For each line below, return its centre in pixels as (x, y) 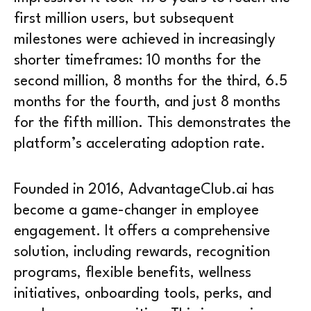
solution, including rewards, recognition (142, 252)
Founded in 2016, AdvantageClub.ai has (144, 190)
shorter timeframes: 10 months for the (137, 61)
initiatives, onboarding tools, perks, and (143, 294)
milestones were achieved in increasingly (145, 40)
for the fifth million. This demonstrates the (152, 124)
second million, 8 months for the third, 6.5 (151, 82)
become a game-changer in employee (136, 210)
